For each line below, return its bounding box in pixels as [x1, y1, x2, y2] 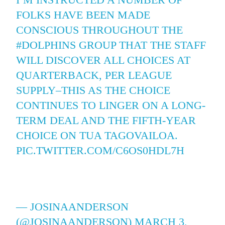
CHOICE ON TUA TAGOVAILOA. [16, 129, 178, 142]
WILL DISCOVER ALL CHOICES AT [16, 54, 191, 66]
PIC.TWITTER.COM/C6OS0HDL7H [16, 144, 185, 157]
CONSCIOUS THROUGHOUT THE [16, 24, 183, 36]
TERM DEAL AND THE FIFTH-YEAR [16, 114, 196, 127]
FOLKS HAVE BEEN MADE [16, 9, 151, 21]
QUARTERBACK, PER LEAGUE [16, 69, 172, 81]
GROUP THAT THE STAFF [76, 39, 206, 51]
